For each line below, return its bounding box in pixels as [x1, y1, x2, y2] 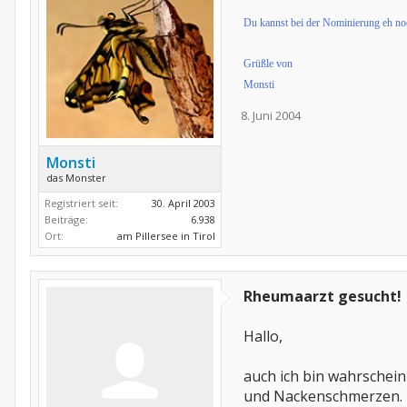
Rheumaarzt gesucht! [243, 286, 402, 306]
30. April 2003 [152, 196, 215, 210]
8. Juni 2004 [241, 107, 301, 124]
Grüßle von [243, 57, 293, 70]
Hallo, [243, 326, 283, 346]
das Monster [46, 171, 106, 184]
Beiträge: [45, 213, 88, 226]
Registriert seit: [45, 196, 118, 210]
